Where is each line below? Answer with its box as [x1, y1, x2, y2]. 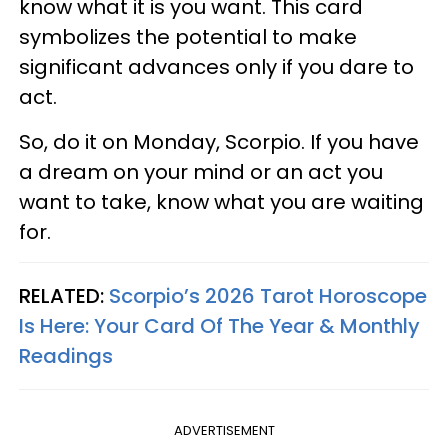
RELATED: [19, 282, 109, 310]
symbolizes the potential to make [19, 23, 357, 51]
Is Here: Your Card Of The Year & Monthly [19, 312, 420, 340]
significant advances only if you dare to [19, 53, 414, 81]
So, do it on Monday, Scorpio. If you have [19, 128, 419, 156]
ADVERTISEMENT [173, 421, 275, 440]
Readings [19, 342, 113, 370]
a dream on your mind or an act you [19, 158, 383, 186]
